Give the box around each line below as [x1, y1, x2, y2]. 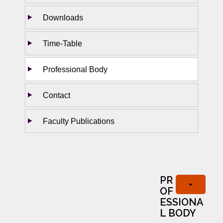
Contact [43, 90, 70, 100]
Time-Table [43, 38, 82, 48]
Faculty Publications [43, 116, 114, 125]
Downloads [43, 12, 83, 22]
